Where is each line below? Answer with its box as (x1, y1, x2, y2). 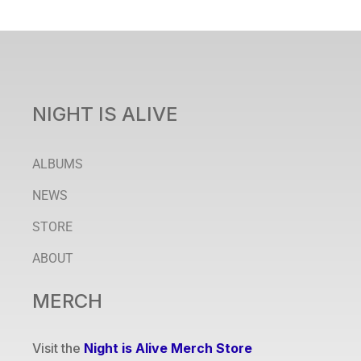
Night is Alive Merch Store (84, 339, 252, 356)
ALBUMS (32, 156, 83, 172)
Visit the (32, 339, 84, 356)
